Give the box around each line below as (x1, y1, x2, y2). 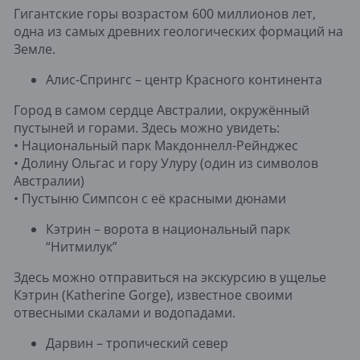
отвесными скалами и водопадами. (14, 303, 235, 321)
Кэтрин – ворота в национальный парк (46, 219, 290, 238)
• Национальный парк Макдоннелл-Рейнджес (14, 136, 298, 154)
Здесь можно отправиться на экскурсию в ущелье (14, 268, 326, 286)
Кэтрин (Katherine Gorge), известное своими (14, 285, 292, 304)
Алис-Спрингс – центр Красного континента (46, 70, 322, 88)
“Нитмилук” (46, 237, 117, 256)
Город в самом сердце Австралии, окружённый (14, 100, 309, 119)
